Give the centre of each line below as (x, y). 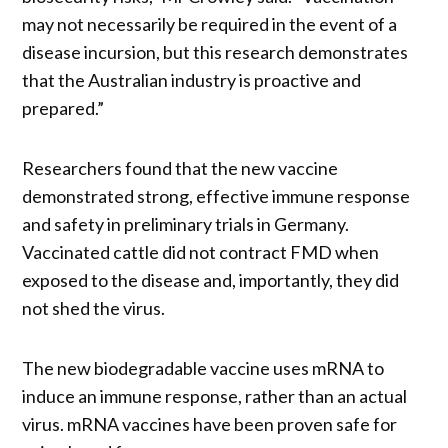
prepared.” (63, 107)
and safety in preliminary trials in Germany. (186, 223)
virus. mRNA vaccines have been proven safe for (210, 423)
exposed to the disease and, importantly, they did (211, 279)
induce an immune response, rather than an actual (215, 395)
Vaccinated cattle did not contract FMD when (201, 251)
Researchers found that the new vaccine (180, 167)
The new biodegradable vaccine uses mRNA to (203, 367)
